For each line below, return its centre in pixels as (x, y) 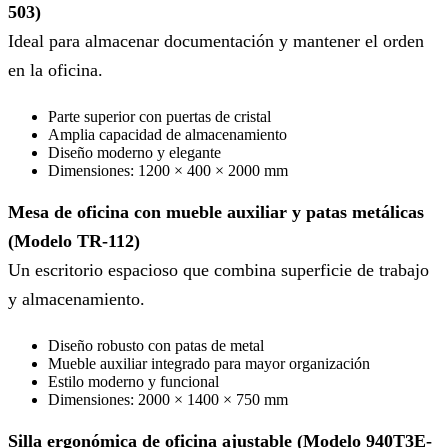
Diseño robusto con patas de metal (156, 345)
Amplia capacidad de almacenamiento (167, 134)
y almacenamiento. (76, 299)
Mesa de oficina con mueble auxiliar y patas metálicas (216, 212)
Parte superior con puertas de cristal (159, 116)
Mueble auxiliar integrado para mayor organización (209, 363)
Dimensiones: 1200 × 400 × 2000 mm (168, 170)
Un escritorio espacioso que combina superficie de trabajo (218, 270)
